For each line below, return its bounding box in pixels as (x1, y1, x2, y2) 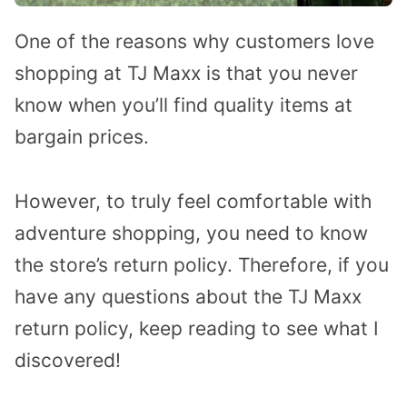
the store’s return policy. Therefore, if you (15, 253, 389, 277)
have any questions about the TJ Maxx (15, 285, 362, 309)
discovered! (15, 349, 121, 372)
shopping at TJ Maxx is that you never (15, 62, 358, 85)
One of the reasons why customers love (15, 30, 374, 54)
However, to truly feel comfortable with (15, 190, 372, 213)
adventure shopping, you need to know (15, 222, 368, 245)
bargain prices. (15, 125, 149, 149)
